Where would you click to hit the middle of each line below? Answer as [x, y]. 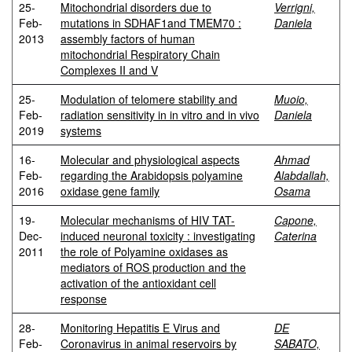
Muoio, [291, 99]
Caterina [295, 236]
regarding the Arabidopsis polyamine [152, 175]
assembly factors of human [128, 38]
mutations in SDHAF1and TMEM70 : [151, 23]
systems [81, 130]
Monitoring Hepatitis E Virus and [140, 328]
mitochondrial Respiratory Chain [140, 54]
